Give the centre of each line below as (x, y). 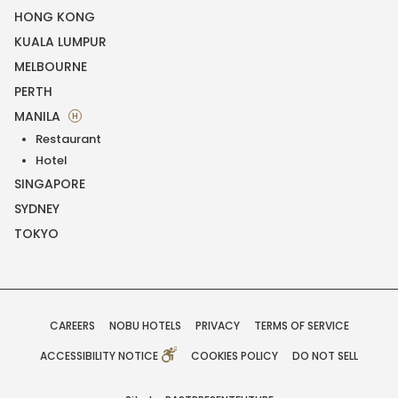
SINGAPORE (50, 183)
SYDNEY (37, 208)
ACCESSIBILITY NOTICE (100, 355)
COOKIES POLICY (235, 355)
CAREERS (72, 325)
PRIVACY (217, 325)
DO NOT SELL (326, 355)
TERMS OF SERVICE (301, 325)
